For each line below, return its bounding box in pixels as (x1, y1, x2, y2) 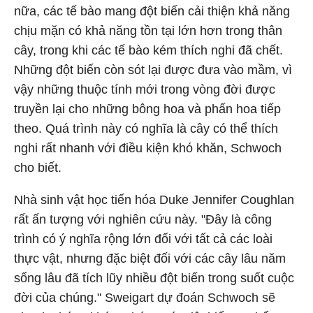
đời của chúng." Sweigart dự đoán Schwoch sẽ (14, 291, 275, 305)
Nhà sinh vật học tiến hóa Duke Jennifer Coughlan (14, 193, 294, 207)
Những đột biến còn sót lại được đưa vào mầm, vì (14, 63, 292, 77)
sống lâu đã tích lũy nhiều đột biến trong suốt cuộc (14, 271, 294, 285)
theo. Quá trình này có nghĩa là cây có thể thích (14, 122, 278, 136)
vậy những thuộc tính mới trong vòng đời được (14, 82, 275, 96)
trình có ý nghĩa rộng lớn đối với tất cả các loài (14, 232, 272, 246)
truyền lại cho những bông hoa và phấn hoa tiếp (14, 102, 281, 116)
